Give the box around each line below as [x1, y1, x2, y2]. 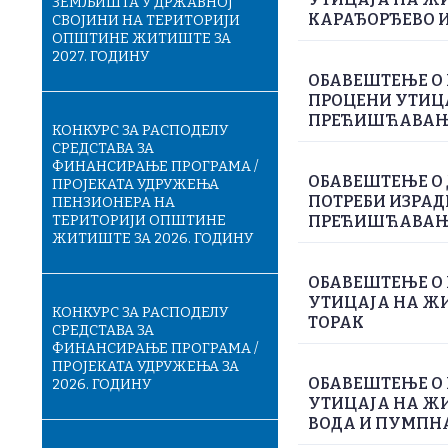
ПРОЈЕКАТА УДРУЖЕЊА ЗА [52, 358, 239, 375]
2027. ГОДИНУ [52, 48, 149, 65]
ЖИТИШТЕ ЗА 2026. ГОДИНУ [52, 230, 253, 247]
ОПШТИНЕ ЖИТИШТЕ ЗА [52, 30, 231, 47]
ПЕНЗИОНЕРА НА [52, 194, 175, 211]
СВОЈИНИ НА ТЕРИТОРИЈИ [52, 12, 240, 29]
